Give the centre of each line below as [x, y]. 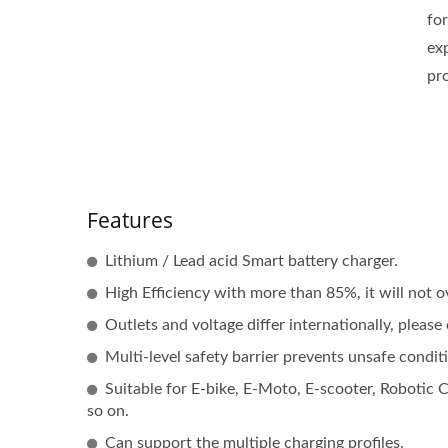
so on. [108, 411]
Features [130, 220]
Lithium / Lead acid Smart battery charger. [251, 261]
